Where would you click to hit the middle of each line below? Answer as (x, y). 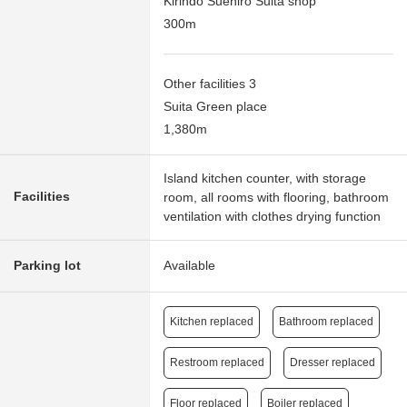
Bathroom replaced (326, 322)
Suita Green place (215, 107)
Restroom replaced (217, 363)
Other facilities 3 (210, 84)
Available (189, 266)
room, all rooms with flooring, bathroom (276, 198)
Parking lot (47, 266)
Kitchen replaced (212, 322)
